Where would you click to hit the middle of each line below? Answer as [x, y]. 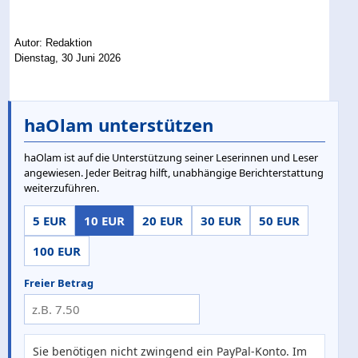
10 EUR [104, 221]
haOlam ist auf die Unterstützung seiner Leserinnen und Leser [171, 158]
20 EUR [163, 221]
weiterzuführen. [62, 188]
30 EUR [221, 221]
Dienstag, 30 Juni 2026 [68, 58]
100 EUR [57, 251]
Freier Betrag [59, 283]
